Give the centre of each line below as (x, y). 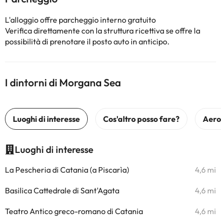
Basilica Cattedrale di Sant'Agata (62, 190)
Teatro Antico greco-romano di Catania (74, 211)
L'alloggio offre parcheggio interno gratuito (80, 20)
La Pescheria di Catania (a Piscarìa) (67, 170)
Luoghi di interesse (54, 149)
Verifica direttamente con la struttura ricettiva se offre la (103, 31)
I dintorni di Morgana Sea (63, 82)
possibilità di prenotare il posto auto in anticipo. (87, 41)
